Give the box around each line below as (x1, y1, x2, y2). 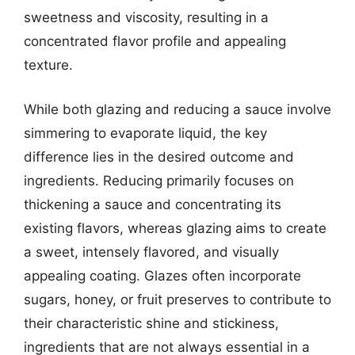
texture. (24, 57, 73, 73)
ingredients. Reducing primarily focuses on (24, 172, 294, 189)
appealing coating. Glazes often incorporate (24, 267, 301, 284)
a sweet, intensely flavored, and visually (24, 243, 279, 260)
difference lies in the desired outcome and (24, 148, 294, 165)
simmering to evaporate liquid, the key (24, 124, 267, 141)
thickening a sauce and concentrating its (24, 196, 281, 212)
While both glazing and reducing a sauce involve (24, 101, 331, 117)
